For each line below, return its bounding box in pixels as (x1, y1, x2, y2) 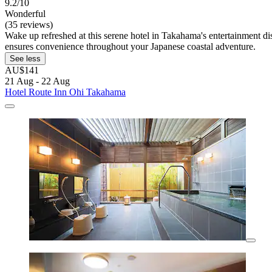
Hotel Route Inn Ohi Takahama (5, 87, 126, 98)
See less (10, 54, 41, 64)
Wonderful (5, 8, 46, 19)
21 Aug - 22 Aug (5, 76, 70, 87)
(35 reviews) (5, 19, 53, 30)
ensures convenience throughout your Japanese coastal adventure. (5, 41, 256, 52)
